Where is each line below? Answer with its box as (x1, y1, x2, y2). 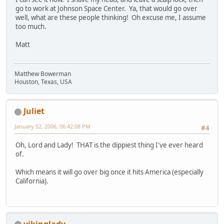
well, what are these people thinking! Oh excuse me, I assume (15, 12, 206, 22)
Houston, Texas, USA (14, 77, 72, 86)
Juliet (23, 105, 44, 117)
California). (15, 176, 48, 186)
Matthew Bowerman (14, 69, 71, 78)
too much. (15, 21, 46, 31)
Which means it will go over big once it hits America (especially (15, 167, 203, 177)
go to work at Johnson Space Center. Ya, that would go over (15, 3, 197, 13)
